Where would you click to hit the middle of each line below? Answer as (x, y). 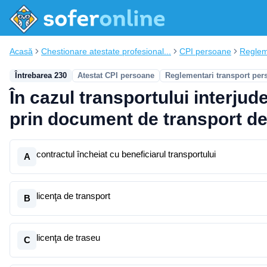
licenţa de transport (73, 196)
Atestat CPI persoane (116, 75)
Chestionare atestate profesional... (106, 51)
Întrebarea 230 (41, 75)
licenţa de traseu (68, 237)
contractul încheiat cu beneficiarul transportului (126, 154)
